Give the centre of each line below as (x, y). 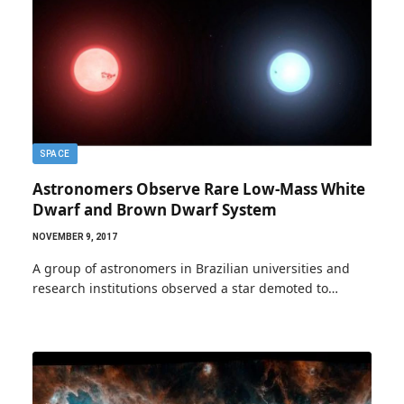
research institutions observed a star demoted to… (185, 288)
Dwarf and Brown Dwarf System (155, 209)
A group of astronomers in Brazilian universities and (191, 268)
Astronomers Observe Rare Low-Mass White (199, 188)
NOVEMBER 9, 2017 (75, 236)
